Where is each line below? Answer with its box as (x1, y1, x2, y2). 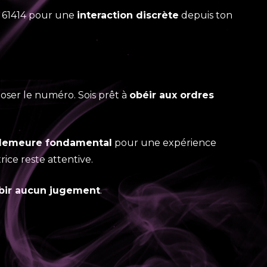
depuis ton (179, 10, 232, 21)
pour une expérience (112, 137, 216, 148)
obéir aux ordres (129, 89, 214, 101)
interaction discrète (77, 10, 179, 21)
